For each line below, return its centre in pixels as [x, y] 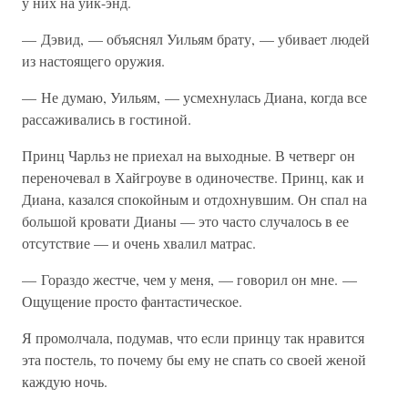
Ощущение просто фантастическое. [132, 301]
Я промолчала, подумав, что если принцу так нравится [193, 337]
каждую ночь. [65, 381]
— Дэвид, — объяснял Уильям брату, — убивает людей [196, 39]
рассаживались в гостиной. [107, 119]
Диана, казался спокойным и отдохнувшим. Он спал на [194, 199]
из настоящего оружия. [93, 61]
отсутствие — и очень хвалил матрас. [139, 243]
